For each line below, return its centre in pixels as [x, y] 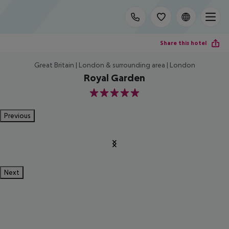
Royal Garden [114, 78]
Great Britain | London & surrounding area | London [114, 65]
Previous [17, 116]
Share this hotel [183, 43]
